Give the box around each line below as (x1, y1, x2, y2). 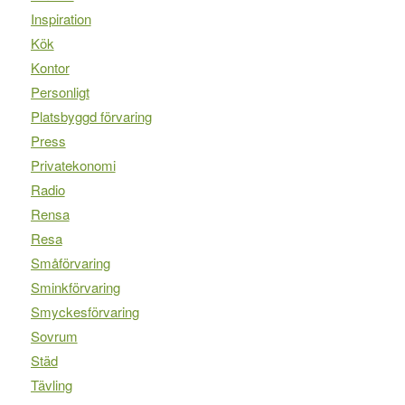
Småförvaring (30, 253, 110, 273)
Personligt (30, 82, 89, 102)
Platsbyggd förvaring (30, 107, 152, 127)
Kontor (30, 58, 70, 78)
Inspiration (30, 9, 91, 29)
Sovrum (30, 326, 78, 346)
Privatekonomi (30, 155, 116, 175)
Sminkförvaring (30, 278, 120, 297)
